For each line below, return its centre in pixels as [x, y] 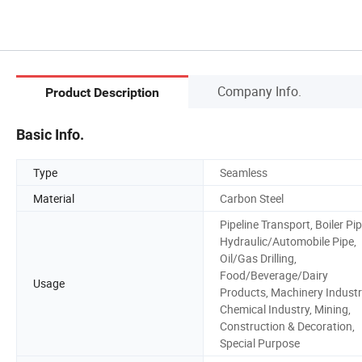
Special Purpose [260, 343]
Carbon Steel [252, 198]
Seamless [244, 172]
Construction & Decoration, [287, 326]
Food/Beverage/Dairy [274, 275]
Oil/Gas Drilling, [258, 258]
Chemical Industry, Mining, [285, 309]
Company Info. [259, 91]
